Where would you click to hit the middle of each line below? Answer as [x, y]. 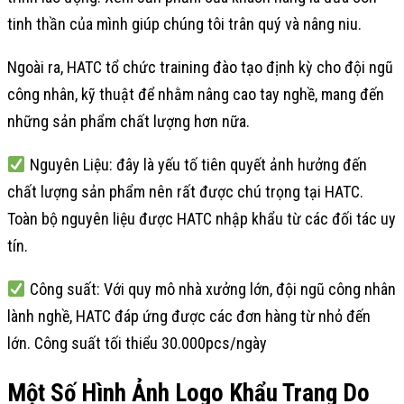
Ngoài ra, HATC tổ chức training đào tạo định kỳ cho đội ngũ [200, 67]
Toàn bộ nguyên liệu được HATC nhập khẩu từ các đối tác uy [202, 219]
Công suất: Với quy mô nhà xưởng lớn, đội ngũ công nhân [211, 289]
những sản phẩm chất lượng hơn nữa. [129, 121]
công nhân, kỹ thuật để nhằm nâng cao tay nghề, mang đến [196, 94]
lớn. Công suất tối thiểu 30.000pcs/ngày [137, 343]
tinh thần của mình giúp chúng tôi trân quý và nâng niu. [184, 24]
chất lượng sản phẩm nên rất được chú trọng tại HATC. [185, 192]
